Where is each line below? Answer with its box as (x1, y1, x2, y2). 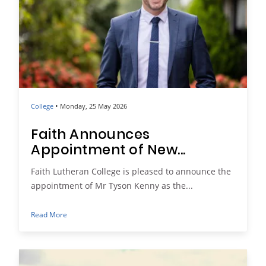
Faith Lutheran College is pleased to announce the (31, 165, 231, 177)
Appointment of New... (31, 139, 186, 162)
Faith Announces (31, 123, 150, 147)
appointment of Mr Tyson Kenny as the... (31, 179, 193, 191)
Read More (31, 209, 67, 219)
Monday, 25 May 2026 (60, 102, 127, 110)
